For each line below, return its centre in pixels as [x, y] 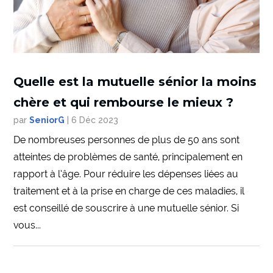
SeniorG [47, 120]
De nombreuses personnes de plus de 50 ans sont [127, 140]
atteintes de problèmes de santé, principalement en [128, 157]
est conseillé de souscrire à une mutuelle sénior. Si [126, 208]
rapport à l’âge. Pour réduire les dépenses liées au [126, 174]
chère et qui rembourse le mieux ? [124, 103]
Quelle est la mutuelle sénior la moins [135, 82]
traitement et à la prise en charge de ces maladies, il [129, 191]
